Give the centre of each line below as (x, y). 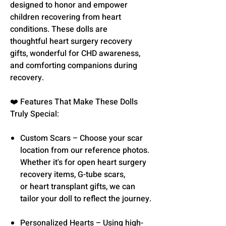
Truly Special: (35, 114)
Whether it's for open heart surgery (83, 162)
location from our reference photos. (85, 150)
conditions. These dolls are (59, 29)
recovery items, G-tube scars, (73, 174)
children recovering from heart (66, 17)
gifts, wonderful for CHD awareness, (75, 53)
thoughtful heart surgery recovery (71, 41)
